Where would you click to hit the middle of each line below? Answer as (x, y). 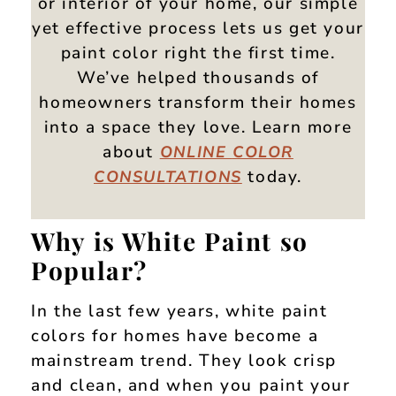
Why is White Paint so (170, 241)
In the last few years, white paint (179, 312)
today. (272, 176)
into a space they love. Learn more (198, 127)
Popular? (90, 270)
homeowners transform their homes (198, 102)
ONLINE (196, 152)
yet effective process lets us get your (198, 28)
